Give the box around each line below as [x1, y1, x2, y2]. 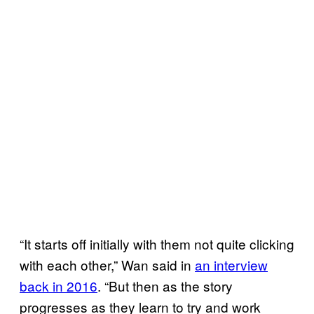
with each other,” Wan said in [20, 254, 195, 274]
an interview [195, 254, 268, 274]
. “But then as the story [97, 275, 233, 295]
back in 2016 [20, 275, 97, 295]
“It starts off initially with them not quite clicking [20, 233, 294, 253]
